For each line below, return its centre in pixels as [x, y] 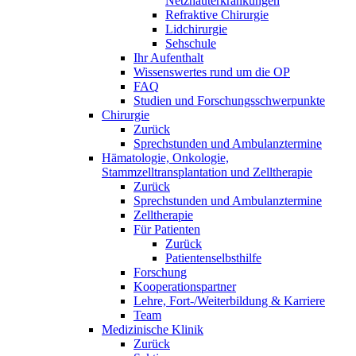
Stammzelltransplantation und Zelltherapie [207, 172]
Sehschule [191, 43]
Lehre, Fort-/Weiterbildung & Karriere [229, 301]
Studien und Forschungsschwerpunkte [229, 101]
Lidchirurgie [196, 29]
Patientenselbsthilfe [213, 258]
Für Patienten [167, 229]
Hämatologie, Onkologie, [165, 158]
